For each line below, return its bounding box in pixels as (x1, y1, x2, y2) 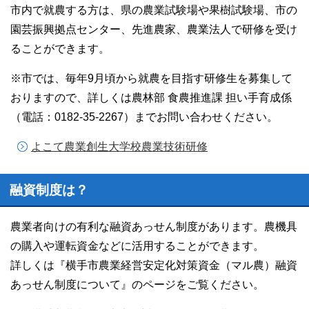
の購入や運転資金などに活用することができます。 (10, 240, 264, 252)
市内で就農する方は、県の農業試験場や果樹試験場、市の (10, 4, 297, 16)
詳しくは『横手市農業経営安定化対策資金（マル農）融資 (10, 259, 297, 271)
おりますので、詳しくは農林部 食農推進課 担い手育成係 (10, 92, 292, 103)
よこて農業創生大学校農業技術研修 (31, 141, 208, 152)
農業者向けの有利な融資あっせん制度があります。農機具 (10, 221, 297, 232)
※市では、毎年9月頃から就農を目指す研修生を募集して (10, 72, 292, 84)
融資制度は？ (10, 183, 88, 197)
